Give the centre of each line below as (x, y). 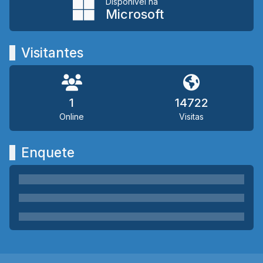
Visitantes (52, 52)
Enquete (48, 152)
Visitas (191, 116)
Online (72, 116)
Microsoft (134, 14)
